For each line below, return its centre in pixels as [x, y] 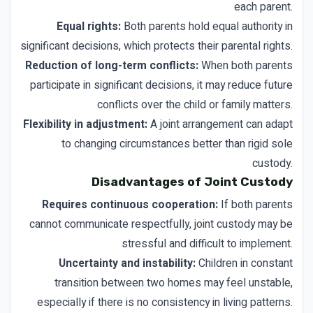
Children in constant [244, 263]
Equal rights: [89, 27]
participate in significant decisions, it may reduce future [161, 85]
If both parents [255, 205]
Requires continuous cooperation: [130, 205]
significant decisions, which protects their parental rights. [156, 46]
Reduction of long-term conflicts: [112, 66]
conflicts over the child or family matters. [195, 105]
